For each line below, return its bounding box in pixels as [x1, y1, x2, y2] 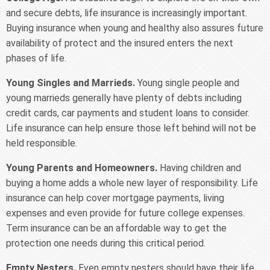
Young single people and [137, 77, 239, 89]
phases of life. [6, 52, 66, 64]
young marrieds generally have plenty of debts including [6, 92, 242, 104]
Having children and [160, 162, 241, 174]
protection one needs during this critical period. [6, 237, 206, 249]
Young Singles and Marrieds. [6, 77, 137, 89]
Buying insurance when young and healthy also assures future [6, 22, 263, 34]
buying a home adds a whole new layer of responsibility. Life [6, 177, 258, 189]
